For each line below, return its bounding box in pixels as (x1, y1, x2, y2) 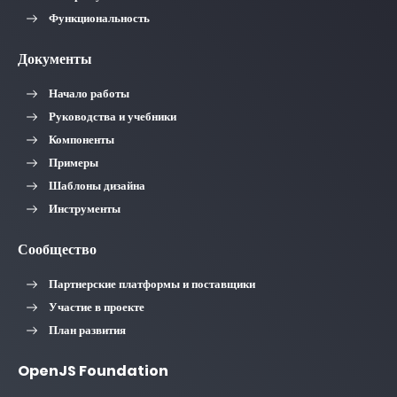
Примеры (49, 154, 98, 171)
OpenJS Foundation (18, 361, 168, 382)
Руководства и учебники (49, 108, 176, 125)
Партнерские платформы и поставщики (49, 276, 255, 292)
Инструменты (49, 200, 121, 217)
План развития (49, 322, 126, 339)
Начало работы (49, 85, 129, 102)
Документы (18, 49, 92, 70)
